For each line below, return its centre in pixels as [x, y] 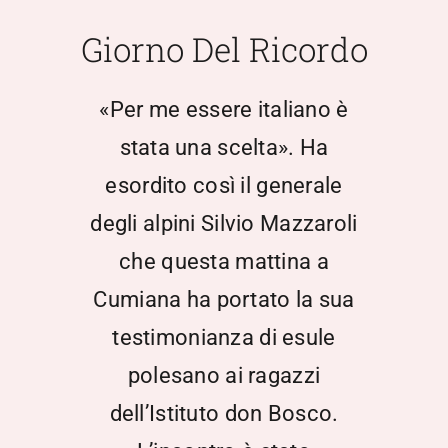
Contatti [53, 228]
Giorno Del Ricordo [224, 49]
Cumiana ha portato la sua [224, 300]
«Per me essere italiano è [224, 110]
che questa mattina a [224, 262]
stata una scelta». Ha [224, 148]
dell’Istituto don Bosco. [224, 414]
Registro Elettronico [95, 360]
